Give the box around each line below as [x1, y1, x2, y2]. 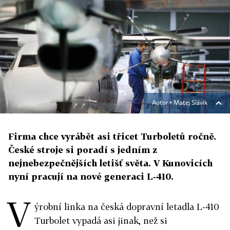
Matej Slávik [174, 100, 207, 107]
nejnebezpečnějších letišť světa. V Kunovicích [8, 158, 213, 169]
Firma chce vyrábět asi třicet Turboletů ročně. [8, 131, 216, 142]
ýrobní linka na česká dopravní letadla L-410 [34, 201, 219, 213]
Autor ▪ [152, 100, 174, 107]
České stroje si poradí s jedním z [8, 144, 157, 156]
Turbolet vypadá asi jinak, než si [34, 215, 167, 226]
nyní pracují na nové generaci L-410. [8, 171, 174, 182]
